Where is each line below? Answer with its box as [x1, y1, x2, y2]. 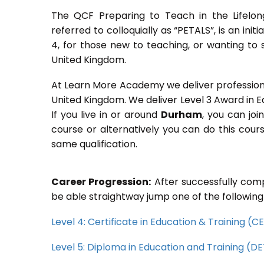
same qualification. [51, 137, 140, 151]
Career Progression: [51, 175, 151, 189]
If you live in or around [51, 108, 161, 121]
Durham [160, 108, 202, 121]
